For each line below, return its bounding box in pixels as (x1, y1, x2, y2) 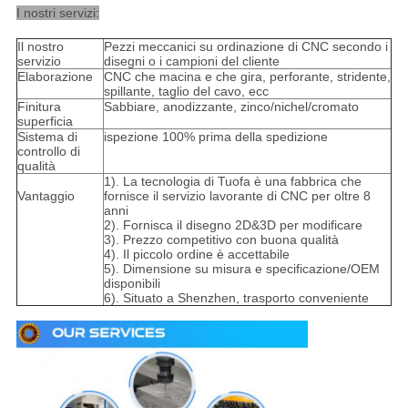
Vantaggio (16, 189, 75, 204)
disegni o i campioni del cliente (103, 54, 280, 69)
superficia (16, 114, 73, 129)
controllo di (16, 144, 80, 159)
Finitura (16, 99, 61, 115)
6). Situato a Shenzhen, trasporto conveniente (103, 291, 369, 306)
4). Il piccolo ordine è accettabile (103, 247, 290, 262)
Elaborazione (16, 69, 93, 85)
